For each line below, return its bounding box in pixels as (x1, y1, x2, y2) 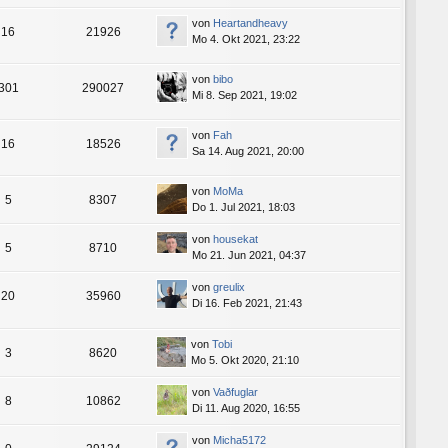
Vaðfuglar (213, 385, 258, 398)
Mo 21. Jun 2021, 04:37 (192, 249, 306, 262)
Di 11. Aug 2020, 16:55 (192, 401, 300, 414)
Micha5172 (213, 433, 266, 446)
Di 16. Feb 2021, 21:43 (192, 297, 302, 310)
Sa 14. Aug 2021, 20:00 (192, 145, 304, 158)
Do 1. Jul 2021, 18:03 (192, 201, 295, 214)
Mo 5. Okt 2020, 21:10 (191, 353, 299, 366)
